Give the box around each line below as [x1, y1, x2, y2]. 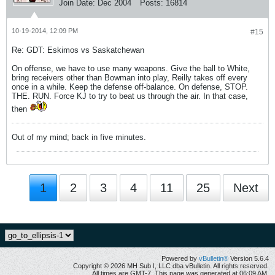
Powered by [161, 255, 199, 262]
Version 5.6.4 [228, 255, 269, 262]
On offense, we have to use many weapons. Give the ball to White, [12, 64, 250, 73]
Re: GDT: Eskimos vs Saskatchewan [12, 45, 144, 55]
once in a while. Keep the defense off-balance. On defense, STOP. [12, 82, 248, 91]
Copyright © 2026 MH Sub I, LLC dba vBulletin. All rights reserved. [73, 262, 269, 269]
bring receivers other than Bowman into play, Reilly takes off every [12, 73, 247, 82]
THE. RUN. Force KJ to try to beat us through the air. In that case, [12, 91, 248, 101]
